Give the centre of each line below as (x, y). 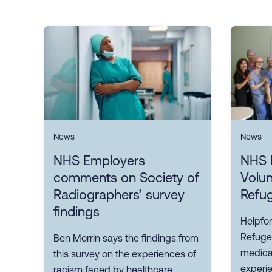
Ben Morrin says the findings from (126, 238)
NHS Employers (99, 160)
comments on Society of (126, 177)
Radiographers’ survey (119, 194)
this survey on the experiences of (125, 253)
